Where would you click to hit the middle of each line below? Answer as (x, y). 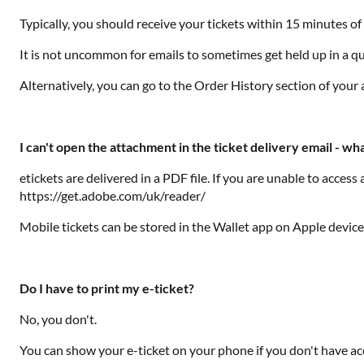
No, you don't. (59, 319)
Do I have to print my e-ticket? (107, 288)
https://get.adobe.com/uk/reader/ (113, 195)
